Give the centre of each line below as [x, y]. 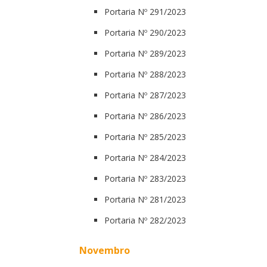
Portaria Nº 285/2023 [145, 136]
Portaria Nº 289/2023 [145, 53]
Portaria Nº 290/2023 [145, 32]
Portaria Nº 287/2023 [145, 95]
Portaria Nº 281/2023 [145, 199]
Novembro [105, 250]
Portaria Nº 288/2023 [145, 74]
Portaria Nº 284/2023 [145, 157]
